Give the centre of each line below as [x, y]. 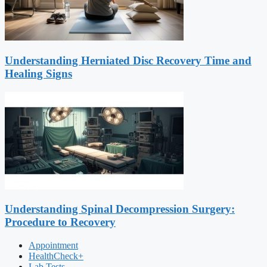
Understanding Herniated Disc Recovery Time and [128, 60]
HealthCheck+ [56, 256]
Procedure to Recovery [60, 222]
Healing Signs [38, 73]
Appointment [53, 245]
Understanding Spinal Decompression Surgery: [120, 209]
